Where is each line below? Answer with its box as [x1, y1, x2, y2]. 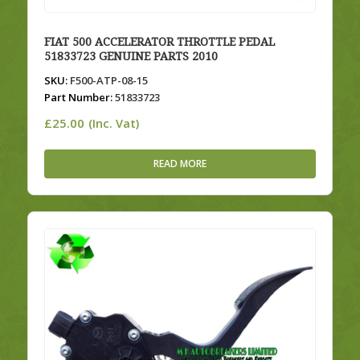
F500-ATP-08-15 [67, 73, 148, 88]
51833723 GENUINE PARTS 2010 [43, 50, 218, 63]
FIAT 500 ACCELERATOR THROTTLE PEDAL [43, 35, 275, 49]
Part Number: [43, 90, 112, 105]
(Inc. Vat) [88, 116, 139, 132]
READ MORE [153, 157, 207, 171]
